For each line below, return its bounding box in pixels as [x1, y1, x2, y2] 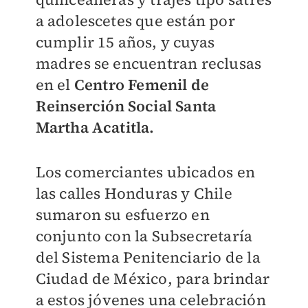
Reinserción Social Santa [35, 96, 217, 116]
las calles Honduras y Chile [35, 183, 232, 203]
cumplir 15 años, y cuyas [35, 32, 215, 52]
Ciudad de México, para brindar [35, 268, 270, 289]
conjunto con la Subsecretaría [35, 225, 253, 246]
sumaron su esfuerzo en [35, 204, 210, 225]
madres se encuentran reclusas [35, 53, 262, 74]
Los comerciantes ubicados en [35, 162, 256, 182]
